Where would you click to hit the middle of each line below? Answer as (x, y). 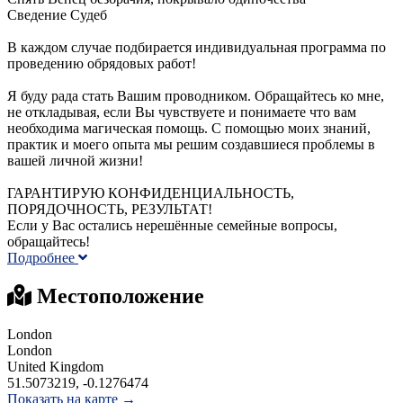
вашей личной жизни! (75, 161)
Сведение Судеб (57, 15)
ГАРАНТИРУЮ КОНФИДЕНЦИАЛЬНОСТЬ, (151, 193)
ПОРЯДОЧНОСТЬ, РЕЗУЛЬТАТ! (110, 210)
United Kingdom (55, 367)
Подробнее (43, 258)
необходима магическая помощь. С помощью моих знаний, (189, 129)
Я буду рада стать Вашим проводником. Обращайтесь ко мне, (196, 96)
